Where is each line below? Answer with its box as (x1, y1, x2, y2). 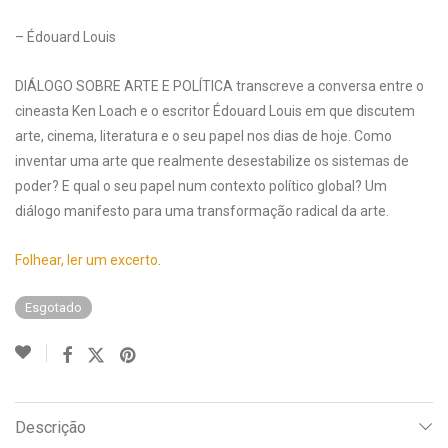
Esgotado (25, 300, 82, 315)
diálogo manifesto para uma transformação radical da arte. (15, 203, 389, 219)
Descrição (15, 418, 86, 437)
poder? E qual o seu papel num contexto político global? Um (15, 178, 387, 194)
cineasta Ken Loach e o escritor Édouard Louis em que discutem (15, 103, 415, 119)
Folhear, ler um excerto (15, 252, 158, 268)
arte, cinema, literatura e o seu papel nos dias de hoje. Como (15, 128, 392, 144)
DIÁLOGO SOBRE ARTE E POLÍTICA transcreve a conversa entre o (15, 78, 424, 94)
